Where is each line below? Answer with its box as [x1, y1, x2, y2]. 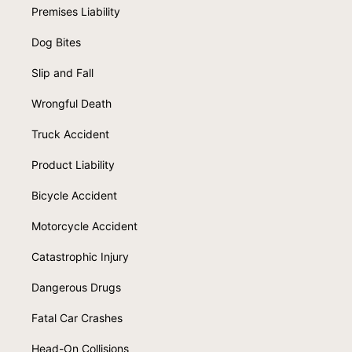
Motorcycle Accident [31, 218, 137, 233]
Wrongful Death [31, 96, 112, 110]
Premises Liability [31, 4, 120, 18]
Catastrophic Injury [31, 249, 129, 263]
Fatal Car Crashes [31, 310, 123, 324]
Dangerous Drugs [31, 280, 121, 294]
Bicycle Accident [31, 188, 117, 202]
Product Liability [31, 157, 115, 171]
